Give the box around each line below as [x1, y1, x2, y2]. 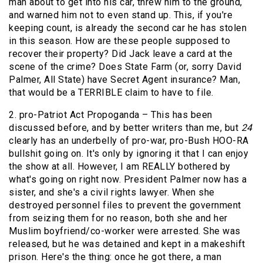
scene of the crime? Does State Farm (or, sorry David [9, 61, 241, 73]
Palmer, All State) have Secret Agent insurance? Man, [9, 74, 240, 86]
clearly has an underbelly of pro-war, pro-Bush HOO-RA [9, 135, 249, 147]
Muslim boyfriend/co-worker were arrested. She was [9, 225, 241, 237]
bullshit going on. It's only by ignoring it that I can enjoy [9, 148, 248, 160]
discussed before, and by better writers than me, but [9, 122, 241, 134]
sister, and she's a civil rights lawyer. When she [9, 187, 215, 198]
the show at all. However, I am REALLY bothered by [9, 161, 231, 173]
